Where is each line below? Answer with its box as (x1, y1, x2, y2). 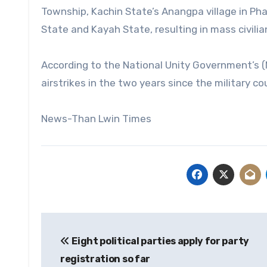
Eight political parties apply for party (72, 235, 249, 247)
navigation (41, 239, 136, 259)
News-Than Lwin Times (41, 113, 151, 125)
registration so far (60, 253, 150, 265)
